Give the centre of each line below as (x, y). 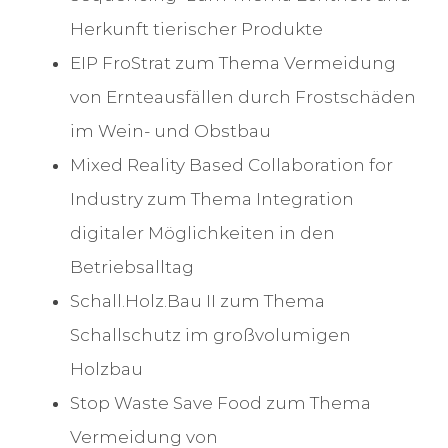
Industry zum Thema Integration (211, 199)
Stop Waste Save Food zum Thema (220, 403)
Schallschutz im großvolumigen (210, 335)
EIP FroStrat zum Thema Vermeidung (232, 63)
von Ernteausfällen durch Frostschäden (242, 97)
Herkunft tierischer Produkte (196, 29)
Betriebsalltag (131, 267)
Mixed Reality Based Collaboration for (231, 165)
